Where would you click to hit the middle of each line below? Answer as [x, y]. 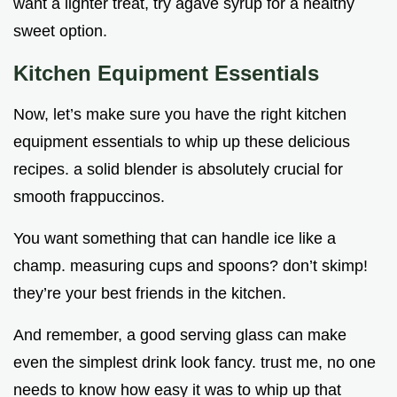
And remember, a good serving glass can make [180, 335]
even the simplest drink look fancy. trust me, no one [195, 363]
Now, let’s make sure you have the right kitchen [180, 115]
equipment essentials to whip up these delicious [182, 142]
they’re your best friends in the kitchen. [150, 294]
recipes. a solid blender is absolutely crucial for [178, 170]
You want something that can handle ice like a [175, 239]
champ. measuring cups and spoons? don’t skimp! [191, 266]
